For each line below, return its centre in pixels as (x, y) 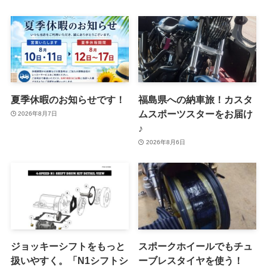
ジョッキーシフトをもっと (68, 246)
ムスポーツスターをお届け (196, 114)
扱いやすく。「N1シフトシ (69, 260)
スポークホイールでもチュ (196, 246)
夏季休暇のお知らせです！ (68, 99)
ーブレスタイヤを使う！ (191, 260)
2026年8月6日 (165, 142)
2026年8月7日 (38, 114)
